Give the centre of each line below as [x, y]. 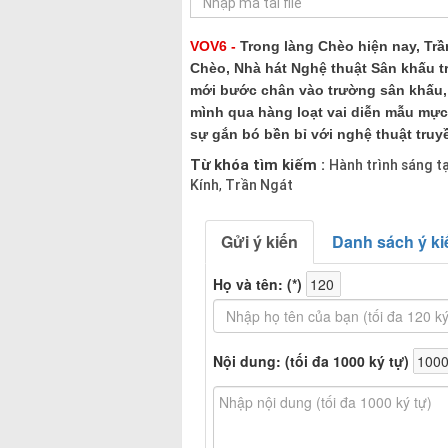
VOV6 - [214, 45]
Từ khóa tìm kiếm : [259, 164]
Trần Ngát [257, 184]
